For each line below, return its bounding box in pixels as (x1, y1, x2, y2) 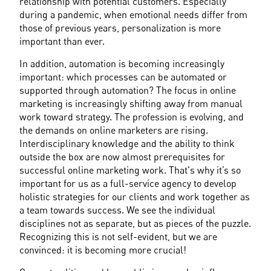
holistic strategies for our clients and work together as (19, 190, 250, 203)
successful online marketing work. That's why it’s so (19, 163, 241, 176)
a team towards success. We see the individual (19, 203, 216, 216)
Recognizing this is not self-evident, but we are (19, 230, 218, 243)
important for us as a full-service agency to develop (19, 177, 237, 189)
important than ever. (19, 34, 105, 47)
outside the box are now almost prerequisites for (19, 150, 226, 163)
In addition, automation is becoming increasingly (19, 57, 225, 70)
